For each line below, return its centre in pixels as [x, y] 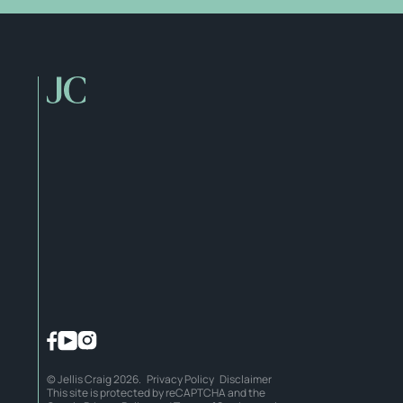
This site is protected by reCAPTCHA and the [156, 392]
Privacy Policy [180, 379]
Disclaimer [246, 379]
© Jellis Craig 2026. [97, 379]
